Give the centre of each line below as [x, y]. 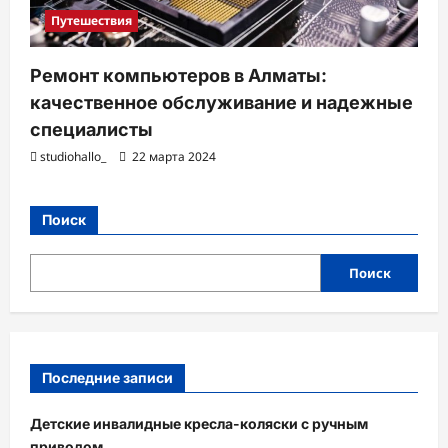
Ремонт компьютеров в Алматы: [178, 75]
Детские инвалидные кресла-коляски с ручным [199, 423]
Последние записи [107, 377]
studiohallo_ [73, 156]
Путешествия [91, 20]
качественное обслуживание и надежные [221, 102]
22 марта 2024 [172, 156]
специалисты [91, 129]
